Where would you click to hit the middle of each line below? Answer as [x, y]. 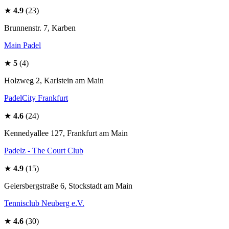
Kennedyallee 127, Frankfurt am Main [66, 133]
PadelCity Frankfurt [36, 98]
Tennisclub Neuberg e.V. [44, 203]
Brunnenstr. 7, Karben [40, 28]
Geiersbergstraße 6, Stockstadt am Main [68, 186]
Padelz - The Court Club [44, 151]
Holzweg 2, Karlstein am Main [54, 81]
